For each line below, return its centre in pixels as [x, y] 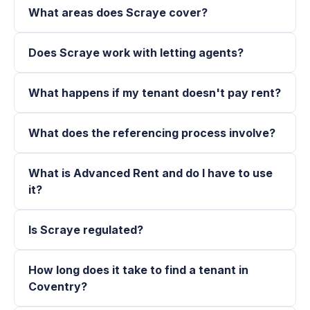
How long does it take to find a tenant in [138, 270]
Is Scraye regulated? [86, 230]
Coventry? [58, 287]
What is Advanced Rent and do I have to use [151, 173]
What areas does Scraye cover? [118, 13]
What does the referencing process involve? [152, 133]
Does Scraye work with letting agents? [136, 53]
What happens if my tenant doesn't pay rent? [155, 93]
